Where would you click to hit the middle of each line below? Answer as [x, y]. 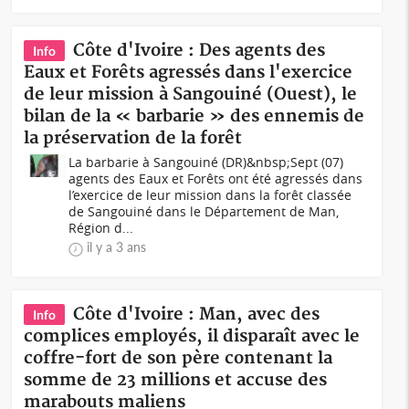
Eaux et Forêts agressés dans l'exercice [189, 73]
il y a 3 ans [117, 247]
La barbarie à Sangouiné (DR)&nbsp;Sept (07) [206, 162]
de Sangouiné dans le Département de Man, [204, 211]
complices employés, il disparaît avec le [192, 336]
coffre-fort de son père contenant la [178, 358]
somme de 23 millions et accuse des [176, 380]
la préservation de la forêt [133, 138]
